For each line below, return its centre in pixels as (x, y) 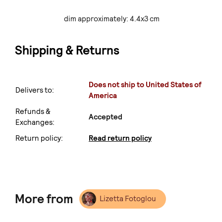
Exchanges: (35, 123)
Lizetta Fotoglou (128, 198)
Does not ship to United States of (145, 85)
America (103, 96)
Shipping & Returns (67, 51)
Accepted (106, 117)
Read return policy (120, 139)
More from (45, 199)
